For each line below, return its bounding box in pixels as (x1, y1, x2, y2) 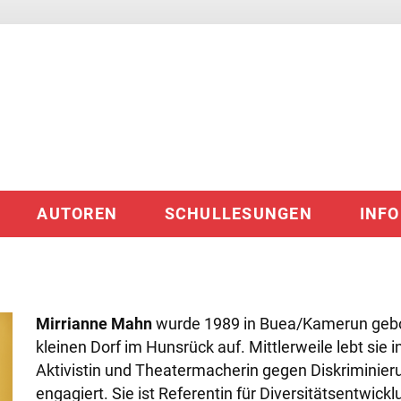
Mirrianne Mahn (35, 315, 152, 334)
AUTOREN (37, 204, 117, 223)
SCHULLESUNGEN (164, 204, 312, 223)
